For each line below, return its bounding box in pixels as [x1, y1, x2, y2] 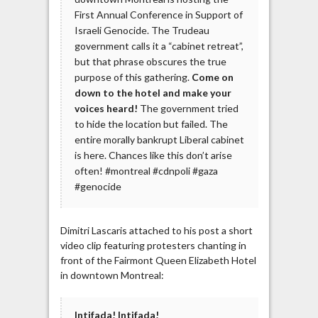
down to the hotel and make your [74, 87, 231, 99]
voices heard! [74, 102, 138, 115]
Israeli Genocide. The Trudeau [74, 24, 209, 37]
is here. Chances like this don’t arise [74, 149, 232, 162]
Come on [191, 71, 234, 84]
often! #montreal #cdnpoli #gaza [74, 165, 218, 177]
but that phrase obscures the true [74, 55, 226, 68]
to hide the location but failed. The [74, 118, 228, 131]
